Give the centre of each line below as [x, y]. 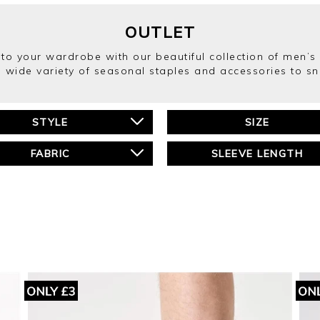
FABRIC [50, 154]
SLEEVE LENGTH [257, 154]
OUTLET [160, 32]
